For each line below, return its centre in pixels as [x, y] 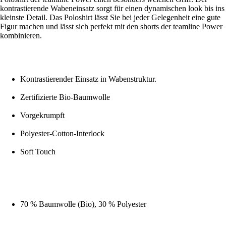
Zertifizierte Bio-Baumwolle [65, 97]
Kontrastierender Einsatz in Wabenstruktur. [88, 79]
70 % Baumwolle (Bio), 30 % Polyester [83, 204]
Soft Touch [38, 151]
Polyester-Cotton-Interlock [62, 133]
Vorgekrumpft [42, 115]
